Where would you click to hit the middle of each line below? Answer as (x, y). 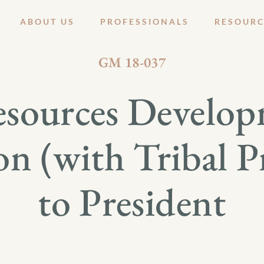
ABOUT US (47, 21)
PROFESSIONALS (145, 21)
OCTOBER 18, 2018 (132, 33)
